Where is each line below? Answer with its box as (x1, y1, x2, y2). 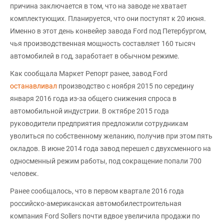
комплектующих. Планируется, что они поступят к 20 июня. (10, 14, 206, 22)
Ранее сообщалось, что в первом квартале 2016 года (10, 187, 184, 195)
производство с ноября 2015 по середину (57, 82, 194, 90)
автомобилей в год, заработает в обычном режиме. (10, 52, 179, 60)
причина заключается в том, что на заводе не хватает (10, 2, 187, 10)
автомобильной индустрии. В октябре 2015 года (10, 107, 169, 115)
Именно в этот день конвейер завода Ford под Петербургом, (10, 27, 206, 35)
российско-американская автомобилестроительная (10, 199, 181, 207)
